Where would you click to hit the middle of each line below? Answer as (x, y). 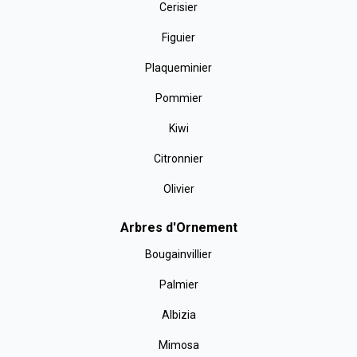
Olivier (178, 189)
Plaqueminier (178, 68)
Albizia (178, 315)
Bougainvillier (178, 254)
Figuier (178, 37)
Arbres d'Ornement (178, 228)
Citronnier (178, 159)
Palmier (178, 284)
